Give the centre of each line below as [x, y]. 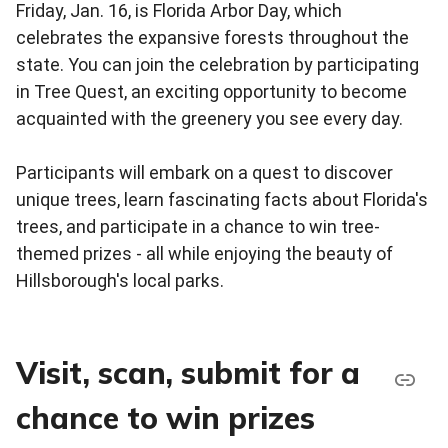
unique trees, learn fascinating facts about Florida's [222, 200]
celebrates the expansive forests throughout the [212, 38]
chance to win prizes [165, 418]
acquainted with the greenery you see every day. [209, 119]
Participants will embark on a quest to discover [204, 173]
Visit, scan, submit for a [188, 373]
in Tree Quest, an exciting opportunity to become [211, 92]
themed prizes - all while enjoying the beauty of [204, 254]
